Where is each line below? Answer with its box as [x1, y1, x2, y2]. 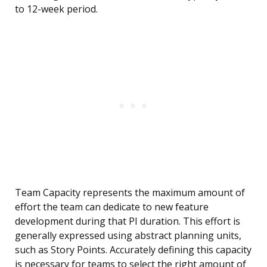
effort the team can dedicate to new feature [15, 200, 209, 214]
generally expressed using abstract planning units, [15, 229, 241, 243]
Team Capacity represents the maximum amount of [15, 186, 245, 200]
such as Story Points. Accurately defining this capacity [15, 243, 252, 257]
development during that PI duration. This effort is [15, 215, 240, 228]
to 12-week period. [15, 2, 98, 16]
